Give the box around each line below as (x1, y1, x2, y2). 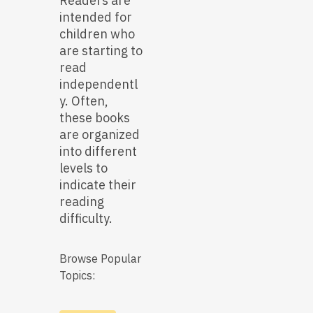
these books (59, 110, 130, 126)
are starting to (59, 43, 143, 59)
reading (59, 194, 104, 210)
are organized (59, 126, 140, 143)
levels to (59, 160, 108, 177)
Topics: (59, 268, 95, 283)
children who (59, 26, 135, 43)
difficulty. (59, 210, 112, 227)
